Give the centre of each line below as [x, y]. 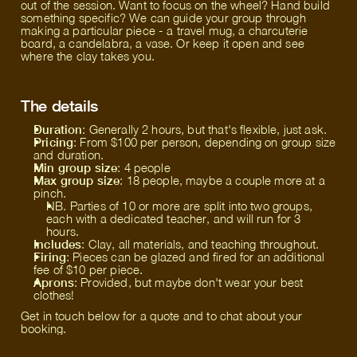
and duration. [69, 155]
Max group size [77, 180]
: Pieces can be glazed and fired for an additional [196, 257]
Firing [50, 257]
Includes [58, 244]
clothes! [54, 295]
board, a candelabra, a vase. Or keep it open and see [163, 43]
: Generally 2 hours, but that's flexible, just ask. [204, 129]
